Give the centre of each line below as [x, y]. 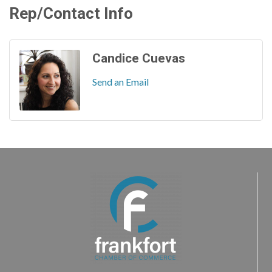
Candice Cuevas [139, 59]
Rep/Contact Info [71, 14]
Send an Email [121, 82]
